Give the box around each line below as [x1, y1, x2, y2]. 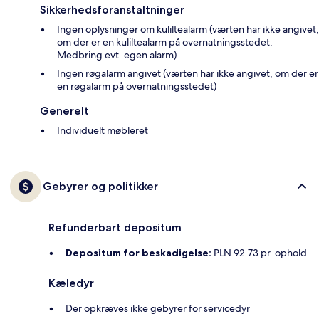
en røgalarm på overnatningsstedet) [57, 80, 216, 93]
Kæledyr [48, 276, 94, 291]
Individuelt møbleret [57, 124, 148, 137]
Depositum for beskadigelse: [66, 246, 211, 260]
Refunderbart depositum [48, 221, 182, 235]
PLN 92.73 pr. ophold [211, 246, 307, 260]
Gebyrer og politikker [43, 179, 158, 194]
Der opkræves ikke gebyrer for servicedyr [66, 302, 250, 315]
